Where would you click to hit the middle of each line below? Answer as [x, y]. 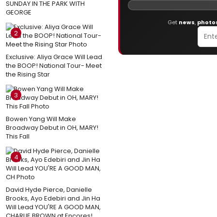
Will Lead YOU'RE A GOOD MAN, [53, 207]
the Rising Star [28, 74]
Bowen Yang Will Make [41, 119]
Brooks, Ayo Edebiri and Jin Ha [53, 198]
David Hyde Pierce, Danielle [49, 190]
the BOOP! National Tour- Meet [54, 66]
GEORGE [19, 12]
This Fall [18, 136]
